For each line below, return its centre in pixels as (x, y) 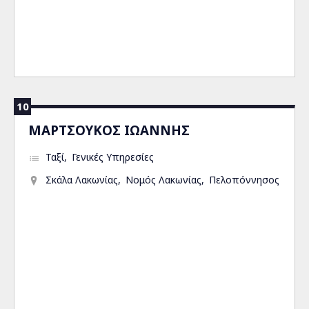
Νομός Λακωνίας (163, 180)
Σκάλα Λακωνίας (82, 180)
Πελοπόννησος (244, 180)
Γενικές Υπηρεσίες (113, 157)
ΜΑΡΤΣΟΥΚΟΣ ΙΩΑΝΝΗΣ (109, 130)
